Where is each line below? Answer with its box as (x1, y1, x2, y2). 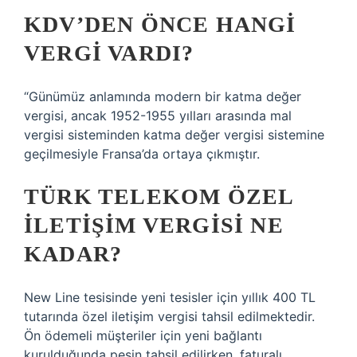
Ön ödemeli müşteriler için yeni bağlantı (24, 328, 262, 343)
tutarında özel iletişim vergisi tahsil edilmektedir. (24, 308, 315, 324)
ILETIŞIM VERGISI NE (24, 213, 284, 237)
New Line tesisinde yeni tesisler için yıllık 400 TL (24, 289, 316, 305)
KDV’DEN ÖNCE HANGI (24, 12, 296, 37)
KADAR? (24, 241, 123, 266)
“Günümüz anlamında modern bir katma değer (24, 88, 301, 104)
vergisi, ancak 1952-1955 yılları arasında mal (24, 108, 292, 124)
